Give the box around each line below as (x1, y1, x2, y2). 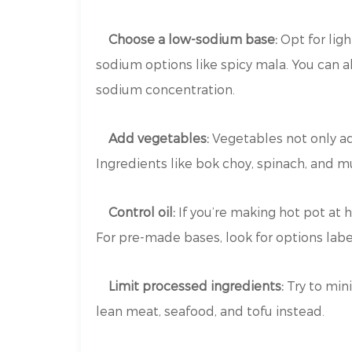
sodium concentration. (96, 82, 236, 97)
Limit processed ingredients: (108, 278, 284, 294)
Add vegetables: (108, 130, 210, 146)
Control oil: (108, 204, 176, 220)
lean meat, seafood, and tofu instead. (96, 303, 325, 319)
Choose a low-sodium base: (108, 31, 278, 47)
